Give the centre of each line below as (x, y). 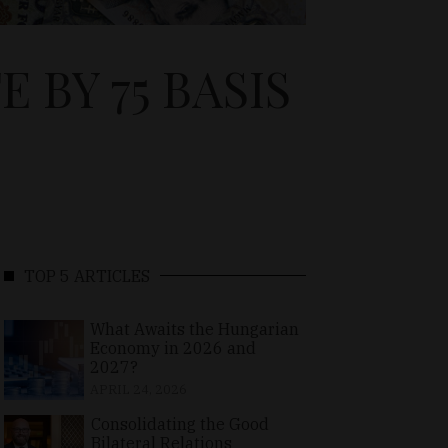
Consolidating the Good (179, 423)
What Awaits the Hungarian (194, 328)
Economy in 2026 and (172, 347)
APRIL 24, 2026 (138, 389)
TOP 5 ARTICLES (87, 275)
